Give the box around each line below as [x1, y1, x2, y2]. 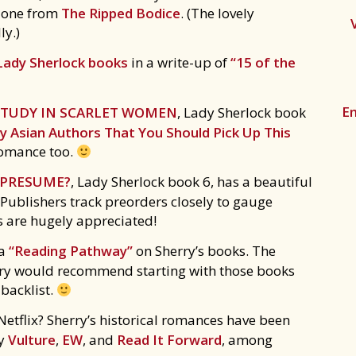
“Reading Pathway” [9, 242, 133, 260]
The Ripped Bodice [61, 4, 180, 22]
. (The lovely [180, 4, 254, 22]
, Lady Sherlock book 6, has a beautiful [71, 172, 312, 191]
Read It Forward [117, 331, 222, 349]
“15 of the [230, 53, 296, 72]
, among [222, 331, 273, 349]
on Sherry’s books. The [133, 242, 276, 260]
